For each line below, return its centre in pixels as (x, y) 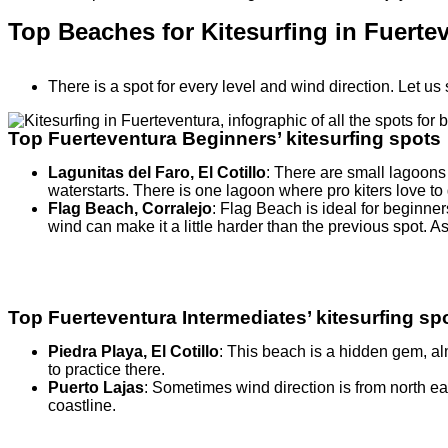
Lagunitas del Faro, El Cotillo (157, 173)
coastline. (82, 406)
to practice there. (106, 370)
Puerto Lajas (96, 388)
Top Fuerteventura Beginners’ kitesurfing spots (224, 139)
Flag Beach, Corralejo (130, 209)
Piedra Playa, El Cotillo (133, 352)
